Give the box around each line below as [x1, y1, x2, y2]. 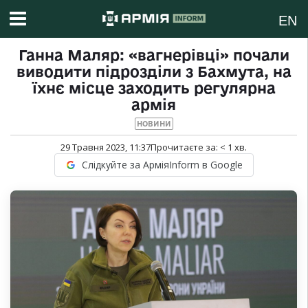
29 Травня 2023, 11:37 [60, 141, 151, 154]
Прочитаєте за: [151, 141, 220, 154]
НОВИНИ [136, 120, 171, 129]
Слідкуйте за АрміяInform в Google [81, 158, 243, 172]
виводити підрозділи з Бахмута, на [16, 63, 291, 80]
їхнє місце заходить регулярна [32, 80, 276, 97]
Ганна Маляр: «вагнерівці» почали [18, 47, 289, 64]
